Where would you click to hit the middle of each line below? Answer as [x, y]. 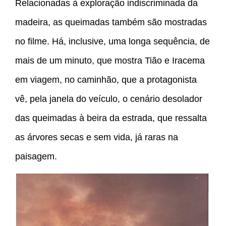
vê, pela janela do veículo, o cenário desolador [109, 99]
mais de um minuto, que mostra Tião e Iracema [110, 61]
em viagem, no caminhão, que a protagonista [106, 80]
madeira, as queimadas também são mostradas [111, 22]
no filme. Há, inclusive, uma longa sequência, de [112, 42]
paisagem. [36, 157]
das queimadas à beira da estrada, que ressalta [111, 118]
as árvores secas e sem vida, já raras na [97, 137]
